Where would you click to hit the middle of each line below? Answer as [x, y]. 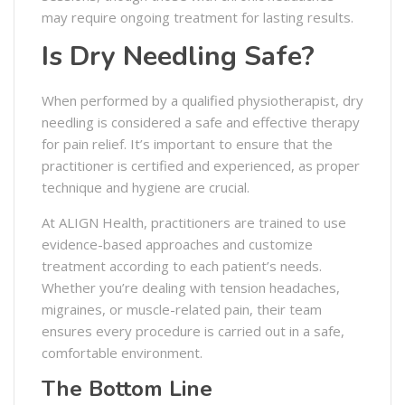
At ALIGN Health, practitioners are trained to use [194, 222]
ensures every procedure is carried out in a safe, [193, 330]
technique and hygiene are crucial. [146, 187]
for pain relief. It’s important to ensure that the [187, 143]
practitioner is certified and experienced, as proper [201, 165]
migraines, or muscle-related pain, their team [182, 309]
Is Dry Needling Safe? [178, 56]
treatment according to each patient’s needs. [182, 265]
